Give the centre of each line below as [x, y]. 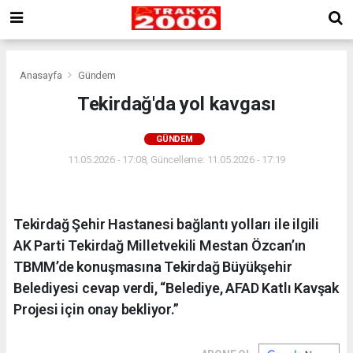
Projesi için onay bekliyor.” [96, 309]
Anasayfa [42, 75]
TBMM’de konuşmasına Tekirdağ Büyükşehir [153, 266]
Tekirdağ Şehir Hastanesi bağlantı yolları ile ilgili [167, 224]
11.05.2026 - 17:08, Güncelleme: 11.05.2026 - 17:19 [176, 159]
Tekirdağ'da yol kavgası [176, 104]
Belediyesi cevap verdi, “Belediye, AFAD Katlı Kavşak [176, 288]
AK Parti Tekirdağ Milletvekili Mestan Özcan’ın [160, 245]
